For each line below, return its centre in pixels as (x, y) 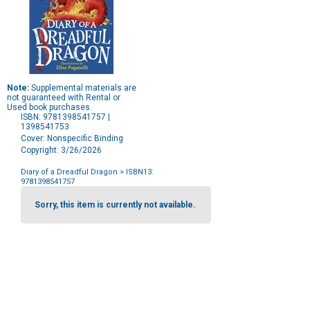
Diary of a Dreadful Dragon (69, 172)
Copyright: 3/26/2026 (61, 151)
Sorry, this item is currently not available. (115, 205)
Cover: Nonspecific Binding (72, 139)
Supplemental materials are (83, 88)
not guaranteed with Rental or (64, 98)
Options (35, 200)
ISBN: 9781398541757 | (65, 117)
